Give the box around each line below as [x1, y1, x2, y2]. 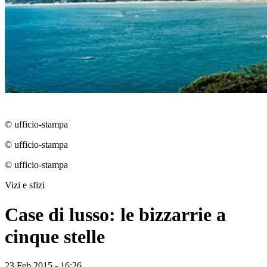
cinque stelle [5, 225, 105, 247]
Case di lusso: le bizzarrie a [5, 203, 226, 225]
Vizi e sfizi [5, 180, 45, 191]
